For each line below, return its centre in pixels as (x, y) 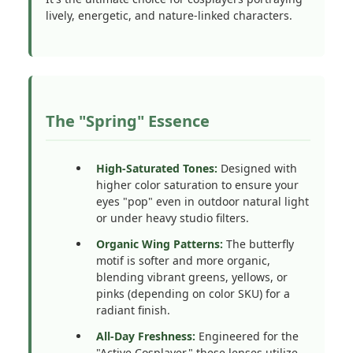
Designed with (257, 168)
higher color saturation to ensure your (197, 185)
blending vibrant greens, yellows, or (192, 277)
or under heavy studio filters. (173, 218)
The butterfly (258, 244)
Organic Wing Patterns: (160, 244)
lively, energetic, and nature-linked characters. (169, 15)
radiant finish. (133, 310)
